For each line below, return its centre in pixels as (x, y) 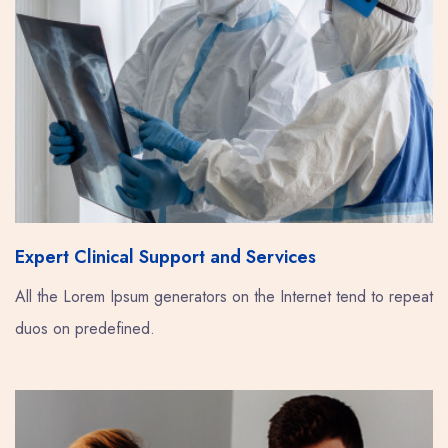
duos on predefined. (85, 328)
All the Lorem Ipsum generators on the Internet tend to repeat (224, 296)
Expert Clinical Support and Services (165, 257)
